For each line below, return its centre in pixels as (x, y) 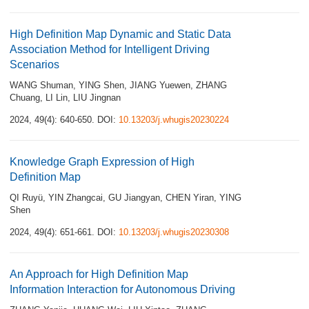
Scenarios (34, 64)
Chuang (25, 98)
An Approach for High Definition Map (99, 274)
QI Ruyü (26, 198)
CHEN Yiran (190, 198)
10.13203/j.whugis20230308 (174, 232)
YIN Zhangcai (76, 198)
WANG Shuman (41, 85)
